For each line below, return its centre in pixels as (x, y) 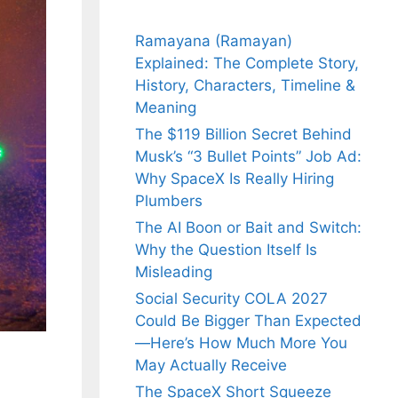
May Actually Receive (211, 366)
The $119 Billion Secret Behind (243, 135)
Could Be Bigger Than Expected (248, 321)
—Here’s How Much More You (241, 343)
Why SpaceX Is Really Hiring (235, 179)
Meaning (166, 108)
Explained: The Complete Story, (247, 64)
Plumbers (169, 201)
